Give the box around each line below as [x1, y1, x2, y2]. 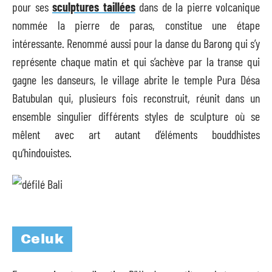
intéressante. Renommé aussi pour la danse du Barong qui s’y [12, 35, 260, 50]
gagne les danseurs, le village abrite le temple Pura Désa [12, 72, 260, 87]
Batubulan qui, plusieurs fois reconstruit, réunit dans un [12, 90, 260, 105]
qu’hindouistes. [12, 144, 72, 160]
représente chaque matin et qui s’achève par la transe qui [12, 53, 260, 69]
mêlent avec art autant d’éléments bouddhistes [12, 126, 260, 141]
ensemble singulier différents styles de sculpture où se [12, 108, 260, 123]
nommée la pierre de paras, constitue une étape [12, 17, 260, 32]
